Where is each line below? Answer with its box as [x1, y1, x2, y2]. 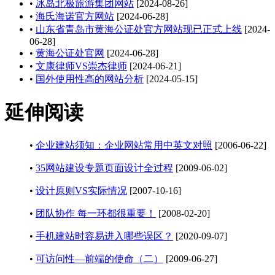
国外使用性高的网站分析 [36, 74, 144, 85]
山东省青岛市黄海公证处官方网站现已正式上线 [36, 24, 242, 35]
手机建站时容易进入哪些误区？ [36, 231, 173, 242]
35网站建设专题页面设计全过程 [36, 163, 173, 174]
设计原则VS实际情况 [36, 185, 127, 196]
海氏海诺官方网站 [36, 11, 114, 22]
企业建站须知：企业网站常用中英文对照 [36, 140, 212, 151]
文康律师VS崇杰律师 [36, 61, 127, 72]
